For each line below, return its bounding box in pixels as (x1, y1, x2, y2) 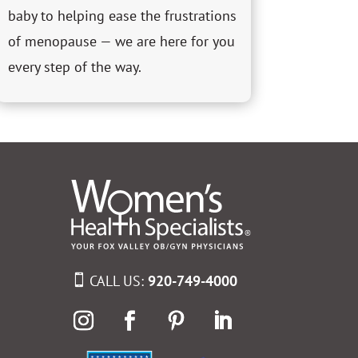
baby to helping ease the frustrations (7, 6, 237, 26)
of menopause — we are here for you (7, 32, 235, 51)
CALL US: (89, 271, 149, 290)
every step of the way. (7, 58, 141, 77)
